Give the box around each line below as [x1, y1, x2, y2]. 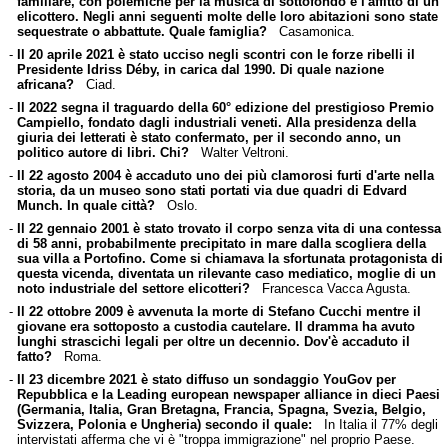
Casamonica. [266, 23, 355, 39]
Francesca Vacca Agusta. [249, 280, 411, 296]
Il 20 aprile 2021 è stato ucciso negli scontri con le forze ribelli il [16, 46, 415, 62]
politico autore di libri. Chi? [16, 144, 189, 160]
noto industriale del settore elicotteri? [16, 280, 250, 296]
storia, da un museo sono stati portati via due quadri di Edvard [16, 182, 407, 198]
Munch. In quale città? [16, 197, 155, 213]
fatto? [16, 348, 52, 364]
